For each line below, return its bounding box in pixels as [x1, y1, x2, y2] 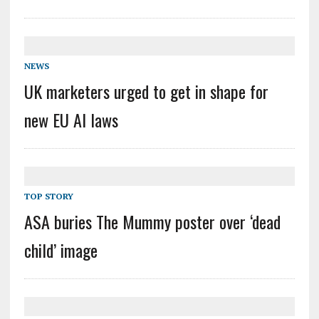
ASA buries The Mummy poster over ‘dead [23, 208, 281, 234]
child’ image [23, 236, 98, 263]
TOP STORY [23, 190, 73, 202]
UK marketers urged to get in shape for [23, 78, 268, 104]
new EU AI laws [23, 106, 118, 132]
